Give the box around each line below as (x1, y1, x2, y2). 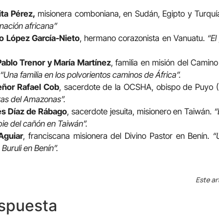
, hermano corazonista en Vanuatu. (79, 33, 207, 43)
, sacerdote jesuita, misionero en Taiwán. (66, 106, 215, 116)
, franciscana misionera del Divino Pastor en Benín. (23, 131, 213, 141)
